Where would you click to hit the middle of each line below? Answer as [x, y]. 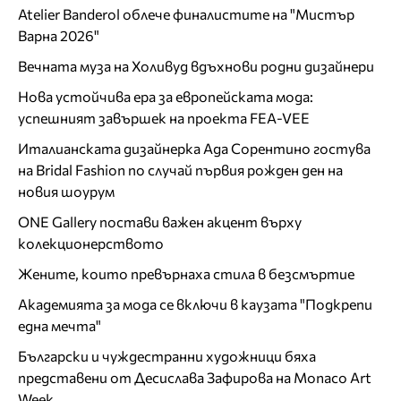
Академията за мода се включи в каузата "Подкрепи [195, 304]
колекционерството [91, 243]
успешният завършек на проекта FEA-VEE [164, 118]
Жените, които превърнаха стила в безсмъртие [186, 274]
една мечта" [60, 326]
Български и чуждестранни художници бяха [167, 356]
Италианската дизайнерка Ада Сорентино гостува [194, 149]
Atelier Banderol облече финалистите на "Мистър [186, 14]
